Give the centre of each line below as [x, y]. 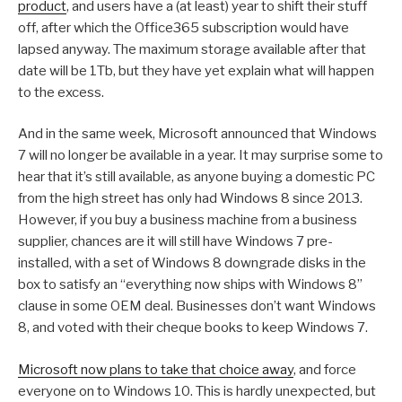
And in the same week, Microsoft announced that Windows [197, 134]
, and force [325, 369]
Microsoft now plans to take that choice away [156, 369]
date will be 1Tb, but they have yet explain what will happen [196, 70]
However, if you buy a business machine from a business [188, 220]
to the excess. [61, 92]
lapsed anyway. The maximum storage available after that [192, 49]
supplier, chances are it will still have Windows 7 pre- [175, 242]
